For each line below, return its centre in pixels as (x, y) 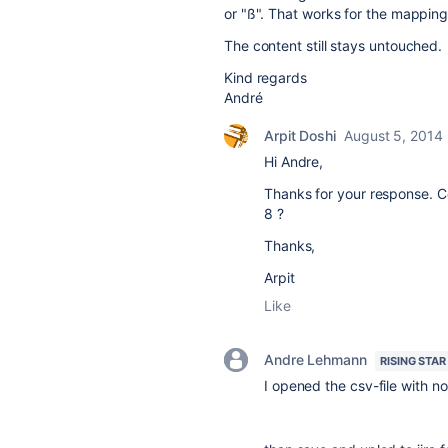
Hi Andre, (294, 161)
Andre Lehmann (315, 359)
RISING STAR (412, 361)
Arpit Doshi (300, 135)
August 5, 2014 (393, 135)
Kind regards (265, 77)
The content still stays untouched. (333, 45)
